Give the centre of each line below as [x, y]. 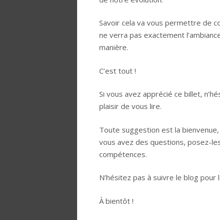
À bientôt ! [116, 201]
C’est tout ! [118, 70]
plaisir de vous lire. [130, 106]
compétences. [123, 154]
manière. [114, 47]
